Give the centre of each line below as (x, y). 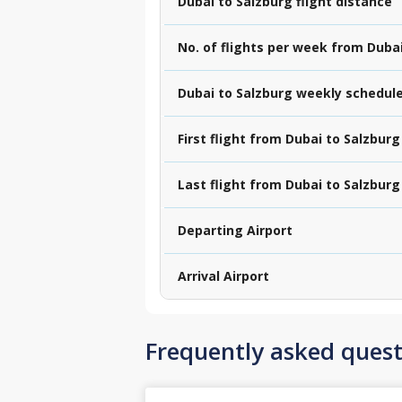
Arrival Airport (223, 275)
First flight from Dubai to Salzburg (289, 138)
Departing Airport (235, 230)
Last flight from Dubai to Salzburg (289, 184)
